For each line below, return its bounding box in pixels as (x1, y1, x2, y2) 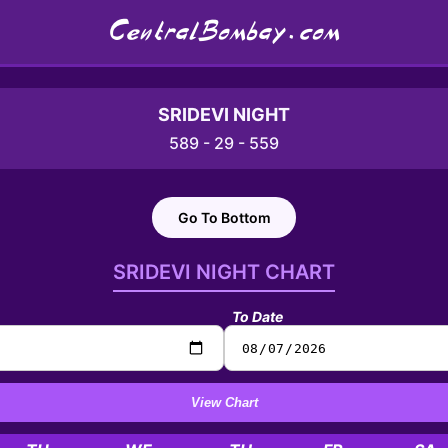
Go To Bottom (177, 209, 271, 226)
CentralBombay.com (107, 16, 341, 48)
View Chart (190, 395, 258, 410)
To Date (232, 308, 283, 325)
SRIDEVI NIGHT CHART (113, 260, 335, 284)
